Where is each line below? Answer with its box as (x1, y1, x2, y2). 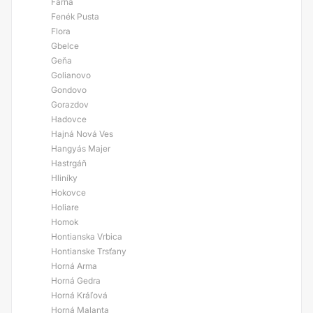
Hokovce (51, 187, 86, 198)
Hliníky (51, 173, 78, 183)
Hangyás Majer (51, 143, 110, 154)
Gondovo (51, 85, 87, 95)
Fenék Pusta (51, 11, 99, 22)
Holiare (51, 202, 79, 212)
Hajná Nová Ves (51, 129, 113, 139)
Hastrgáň (51, 158, 87, 168)
